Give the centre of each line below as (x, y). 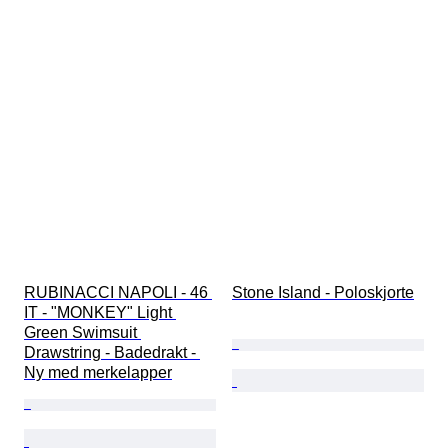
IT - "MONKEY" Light (100, 313)
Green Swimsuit (82, 333)
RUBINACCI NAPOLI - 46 (118, 293)
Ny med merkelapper (98, 373)
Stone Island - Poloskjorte (323, 293)
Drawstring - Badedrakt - (112, 353)
